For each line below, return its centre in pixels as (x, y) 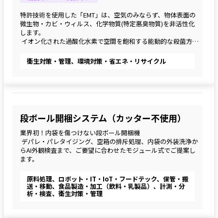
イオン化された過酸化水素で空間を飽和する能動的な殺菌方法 (109, 41)
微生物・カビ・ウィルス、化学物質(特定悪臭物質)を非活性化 (107, 24)
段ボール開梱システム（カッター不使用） (103, 118)
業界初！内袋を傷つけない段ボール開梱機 (80, 133)
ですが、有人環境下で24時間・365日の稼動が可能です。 (101, 50)
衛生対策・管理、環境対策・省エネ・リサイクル (96, 61)
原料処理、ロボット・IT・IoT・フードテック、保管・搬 (108, 179)
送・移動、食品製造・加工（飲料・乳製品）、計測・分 (106, 186)
